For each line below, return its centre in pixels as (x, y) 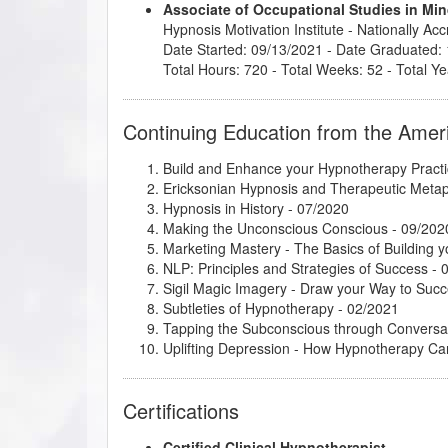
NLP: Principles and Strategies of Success (295, 267)
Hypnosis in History (223, 207)
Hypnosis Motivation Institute (253, 28)
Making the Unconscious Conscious (275, 227)
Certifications (181, 410)
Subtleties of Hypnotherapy (248, 307)
